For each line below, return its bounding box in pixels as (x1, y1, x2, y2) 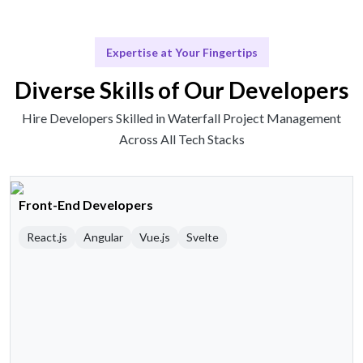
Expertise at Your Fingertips (105, 45, 258, 60)
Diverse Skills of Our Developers (15, 76, 348, 105)
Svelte (186, 230, 219, 245)
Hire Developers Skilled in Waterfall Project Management (22, 110, 341, 126)
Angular (83, 230, 123, 245)
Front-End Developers (19, 197, 153, 213)
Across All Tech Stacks (118, 131, 245, 147)
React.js (27, 230, 67, 245)
